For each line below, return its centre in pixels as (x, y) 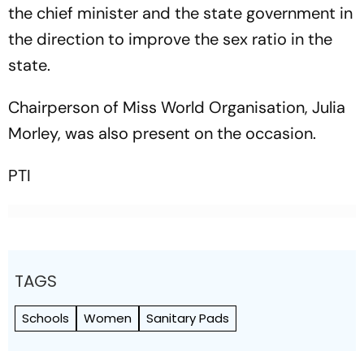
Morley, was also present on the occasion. (162, 133)
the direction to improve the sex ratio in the (170, 39)
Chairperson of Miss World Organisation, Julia (177, 107)
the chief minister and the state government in (180, 13)
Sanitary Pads (188, 318)
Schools (45, 318)
